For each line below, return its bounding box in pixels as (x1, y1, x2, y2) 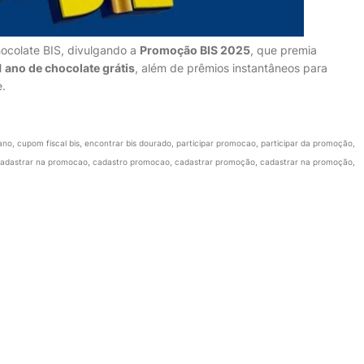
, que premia (250, 43, 317, 58)
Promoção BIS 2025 (140, 43, 250, 58)
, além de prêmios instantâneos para (135, 61, 327, 76)
